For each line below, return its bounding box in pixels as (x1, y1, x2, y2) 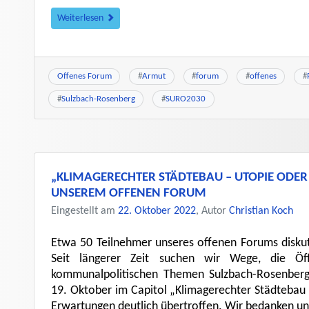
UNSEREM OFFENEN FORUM (51, 186, 206, 200)
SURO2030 (165, 94, 206, 103)
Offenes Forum (57, 72, 112, 81)
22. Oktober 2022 (118, 205, 196, 217)
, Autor (196, 205, 229, 217)
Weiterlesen (57, 13, 106, 24)
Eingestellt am (51, 205, 118, 217)
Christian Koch (229, 205, 293, 217)
